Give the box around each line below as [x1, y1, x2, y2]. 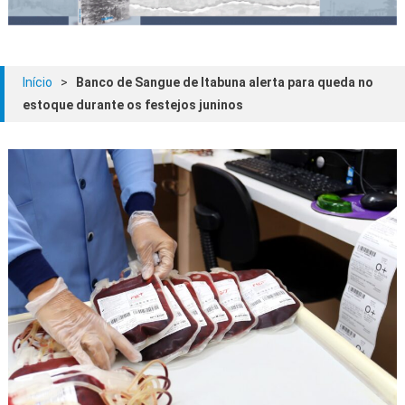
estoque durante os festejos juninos [23, 97, 243, 112]
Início [23, 74, 52, 89]
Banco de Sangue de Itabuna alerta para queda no [76, 74, 373, 89]
